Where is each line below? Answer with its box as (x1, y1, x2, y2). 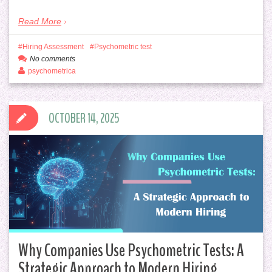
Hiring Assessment (22, 42, 84, 51)
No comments (30, 54, 75, 63)
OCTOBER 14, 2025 (49, 109, 120, 127)
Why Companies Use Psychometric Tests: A (18, 238, 244, 263)
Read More (18, 16, 61, 26)
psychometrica (28, 66, 76, 75)
